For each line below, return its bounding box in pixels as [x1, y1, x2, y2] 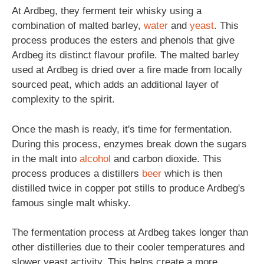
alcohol [80, 153, 111, 164]
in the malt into [12, 153, 80, 164]
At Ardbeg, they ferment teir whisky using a [12, 5, 202, 16]
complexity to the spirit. [12, 94, 115, 105]
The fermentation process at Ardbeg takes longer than [12, 227, 248, 238]
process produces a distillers [12, 167, 142, 179]
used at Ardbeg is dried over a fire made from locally [12, 64, 242, 75]
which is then [161, 167, 222, 179]
